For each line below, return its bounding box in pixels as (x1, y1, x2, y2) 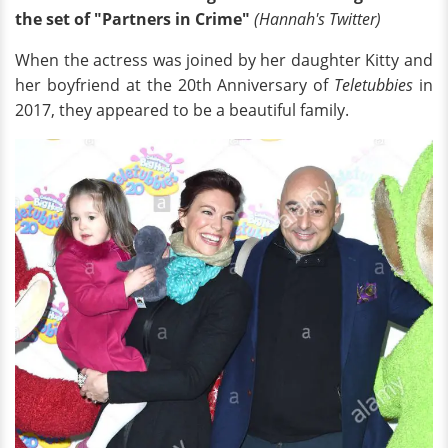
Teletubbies (334, 74, 414, 97)
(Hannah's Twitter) (254, 8, 381, 31)
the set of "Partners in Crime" (15, 8, 254, 31)
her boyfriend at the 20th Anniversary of (15, 74, 335, 97)
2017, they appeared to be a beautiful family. (15, 99, 349, 122)
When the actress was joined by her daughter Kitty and (15, 49, 433, 72)
